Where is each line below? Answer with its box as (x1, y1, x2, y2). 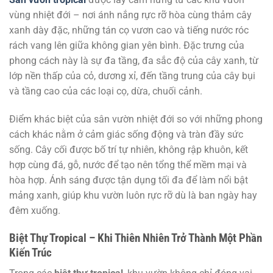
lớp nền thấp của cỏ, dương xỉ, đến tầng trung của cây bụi (9, 70, 255, 82)
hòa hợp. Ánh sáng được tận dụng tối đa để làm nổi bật (9, 174, 248, 186)
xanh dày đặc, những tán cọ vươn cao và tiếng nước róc (9, 24, 249, 36)
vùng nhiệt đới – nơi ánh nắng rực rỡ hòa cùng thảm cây (9, 9, 252, 21)
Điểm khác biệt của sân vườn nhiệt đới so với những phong (9, 113, 263, 125)
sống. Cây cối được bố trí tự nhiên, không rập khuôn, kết (9, 143, 248, 155)
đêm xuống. (9, 204, 60, 216)
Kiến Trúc (9, 245, 52, 260)
